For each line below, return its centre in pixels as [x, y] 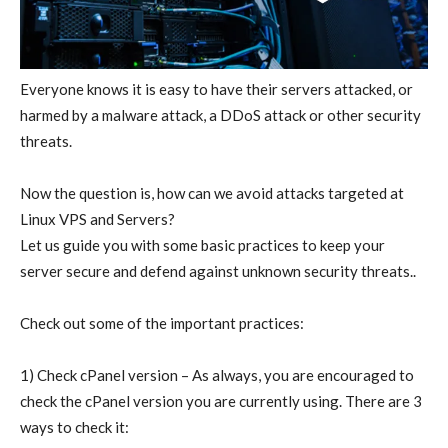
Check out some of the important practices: [162, 323]
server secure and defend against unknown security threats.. [218, 271]
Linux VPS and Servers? [97, 219]
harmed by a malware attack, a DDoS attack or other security [220, 115]
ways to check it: [74, 427]
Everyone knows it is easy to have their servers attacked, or [216, 89]
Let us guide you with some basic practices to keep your [202, 245]
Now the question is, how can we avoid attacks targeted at [212, 193]
